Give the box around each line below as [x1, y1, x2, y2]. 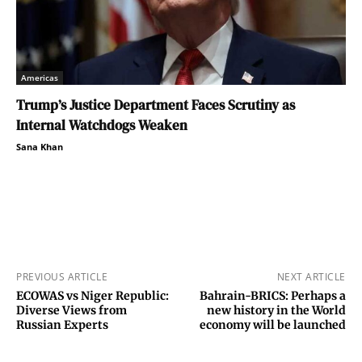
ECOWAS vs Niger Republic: [16, 288, 169, 303]
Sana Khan [16, 140, 63, 153]
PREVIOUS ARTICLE [16, 269, 107, 284]
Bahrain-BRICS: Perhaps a [199, 288, 346, 303]
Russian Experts [16, 317, 111, 332]
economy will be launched [199, 317, 346, 332]
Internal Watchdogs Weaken [16, 115, 187, 135]
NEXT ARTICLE [276, 269, 346, 284]
